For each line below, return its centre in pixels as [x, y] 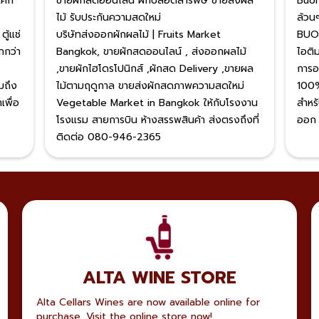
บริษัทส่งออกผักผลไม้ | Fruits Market [138, 35]
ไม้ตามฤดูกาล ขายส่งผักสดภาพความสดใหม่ [150, 86]
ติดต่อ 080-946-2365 [108, 137]
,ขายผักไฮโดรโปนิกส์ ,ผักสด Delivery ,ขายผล [155, 69]
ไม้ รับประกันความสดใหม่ [108, 17]
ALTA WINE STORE [159, 278]
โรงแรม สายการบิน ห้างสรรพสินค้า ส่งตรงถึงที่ [157, 120]
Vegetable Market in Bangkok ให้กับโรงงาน [157, 103]
